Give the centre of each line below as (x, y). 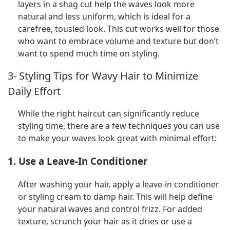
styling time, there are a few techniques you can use (119, 126)
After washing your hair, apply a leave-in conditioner (119, 184)
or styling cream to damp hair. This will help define (115, 196)
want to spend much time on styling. (89, 54)
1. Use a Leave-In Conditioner (78, 161)
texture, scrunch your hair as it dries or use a (105, 221)
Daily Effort (34, 91)
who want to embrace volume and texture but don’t (118, 41)
